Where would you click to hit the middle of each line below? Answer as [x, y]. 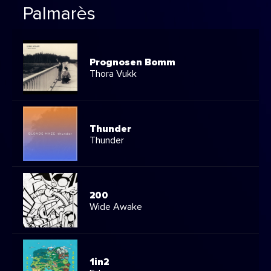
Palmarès [59, 14]
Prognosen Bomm [132, 63]
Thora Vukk [113, 74]
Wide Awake [116, 207]
